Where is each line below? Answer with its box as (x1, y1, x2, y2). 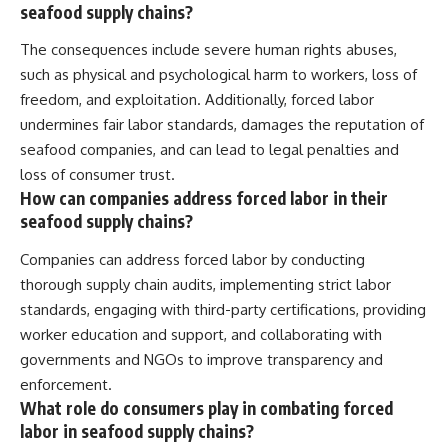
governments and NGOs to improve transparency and (20, 349, 383, 369)
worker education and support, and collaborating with (20, 324, 382, 344)
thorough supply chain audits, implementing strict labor (20, 274, 391, 294)
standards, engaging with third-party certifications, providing (20, 299, 426, 319)
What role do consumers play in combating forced (20, 396, 393, 419)
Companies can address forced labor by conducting (20, 249, 365, 269)
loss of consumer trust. (20, 165, 175, 185)
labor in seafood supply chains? (20, 419, 254, 442)
